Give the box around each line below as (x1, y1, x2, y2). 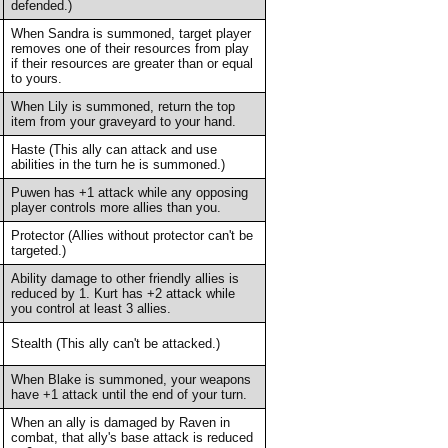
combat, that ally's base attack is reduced (10, 429, 253, 445)
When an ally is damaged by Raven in (10, 414, 230, 430)
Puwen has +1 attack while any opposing (10, 184, 248, 200)
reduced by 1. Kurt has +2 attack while (10, 285, 235, 301)
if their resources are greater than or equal (10, 55, 253, 71)
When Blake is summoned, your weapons (10, 371, 251, 387)
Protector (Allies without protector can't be (10, 227, 253, 243)
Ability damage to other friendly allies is (10, 270, 239, 286)
